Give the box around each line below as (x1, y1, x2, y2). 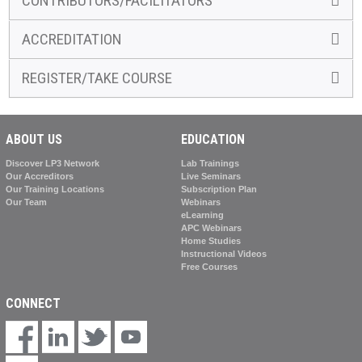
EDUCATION (180, 131, 245, 147)
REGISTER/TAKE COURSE (22, 68, 172, 87)
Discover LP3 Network (5, 158, 99, 168)
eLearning (180, 209, 224, 220)
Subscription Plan (180, 183, 257, 194)
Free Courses (180, 261, 238, 271)
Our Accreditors (5, 170, 74, 181)
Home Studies (180, 235, 241, 246)
